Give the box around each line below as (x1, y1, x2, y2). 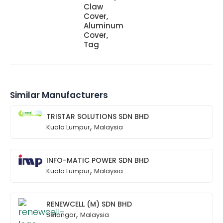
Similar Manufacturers (10, 89, 108, 102)
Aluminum (84, 20, 124, 31)
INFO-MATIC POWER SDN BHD (46, 155, 149, 166)
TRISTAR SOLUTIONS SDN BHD (46, 111, 149, 122)
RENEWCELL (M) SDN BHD (46, 199, 132, 210)
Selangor (46, 210, 77, 220)
